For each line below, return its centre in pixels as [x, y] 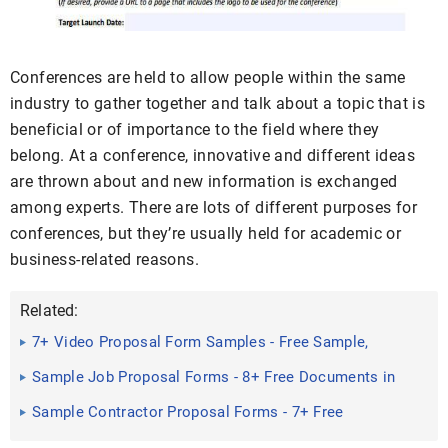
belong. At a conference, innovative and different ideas [212, 155]
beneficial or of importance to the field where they [195, 129]
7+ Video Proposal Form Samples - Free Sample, [200, 342]
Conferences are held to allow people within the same [208, 77]
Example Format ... [97, 366]
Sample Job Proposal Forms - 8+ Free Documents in [214, 377]
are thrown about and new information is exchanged [204, 181]
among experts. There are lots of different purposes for [213, 207]
